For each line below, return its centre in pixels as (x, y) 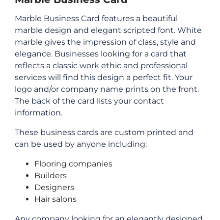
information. (39, 112)
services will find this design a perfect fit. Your (104, 77)
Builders (51, 175)
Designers (54, 187)
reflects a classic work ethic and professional (101, 65)
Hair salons (55, 199)
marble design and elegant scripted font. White (108, 30)
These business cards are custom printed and (104, 132)
